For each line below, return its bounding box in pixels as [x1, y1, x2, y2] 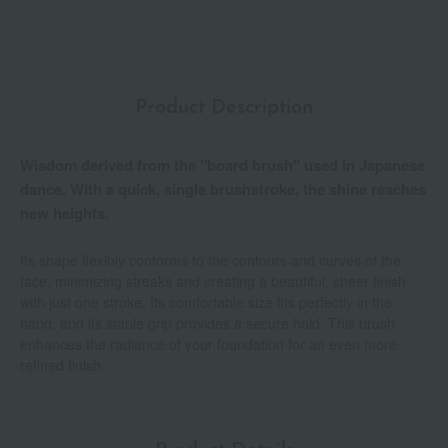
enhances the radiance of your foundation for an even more [20, 334, 397, 355]
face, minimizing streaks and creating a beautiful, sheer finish [20, 271, 406, 292]
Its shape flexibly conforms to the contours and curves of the [20, 250, 401, 271]
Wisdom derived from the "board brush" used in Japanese [20, 154, 425, 177]
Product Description [135, 98, 313, 119]
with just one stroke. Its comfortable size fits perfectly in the [20, 292, 392, 313]
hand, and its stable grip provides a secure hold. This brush [20, 313, 395, 334]
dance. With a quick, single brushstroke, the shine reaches [20, 178, 426, 201]
